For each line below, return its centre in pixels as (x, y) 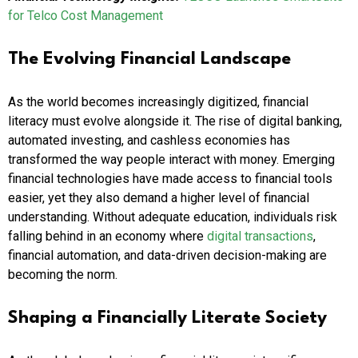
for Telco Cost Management (86, 16)
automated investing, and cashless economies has (149, 141)
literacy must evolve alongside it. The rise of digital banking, (175, 121)
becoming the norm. (63, 275)
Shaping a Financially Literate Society (167, 318)
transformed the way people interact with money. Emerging (171, 160)
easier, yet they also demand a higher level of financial (159, 198)
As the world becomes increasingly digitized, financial (158, 102)
